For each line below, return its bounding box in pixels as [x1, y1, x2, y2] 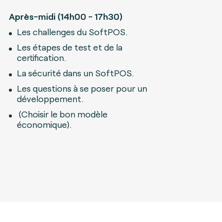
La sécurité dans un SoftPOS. [16, 67, 134, 78]
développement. [16, 93, 83, 104]
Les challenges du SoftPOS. [16, 26, 127, 37]
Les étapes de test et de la [16, 42, 122, 53]
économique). [16, 119, 71, 130]
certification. [16, 52, 66, 63]
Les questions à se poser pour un [16, 83, 147, 94]
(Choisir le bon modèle [16, 109, 108, 119]
